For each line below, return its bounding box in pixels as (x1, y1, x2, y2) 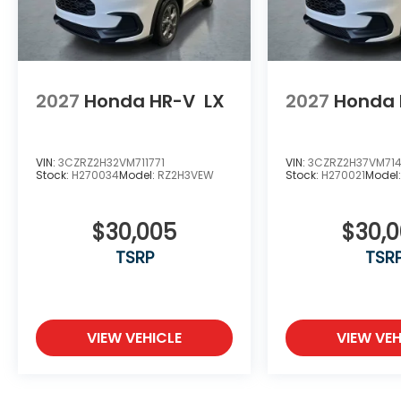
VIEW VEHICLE (87, 327, 183, 348)
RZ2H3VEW (158, 166, 214, 183)
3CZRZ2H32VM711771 (58, 154, 165, 170)
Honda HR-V (84, 89, 195, 115)
